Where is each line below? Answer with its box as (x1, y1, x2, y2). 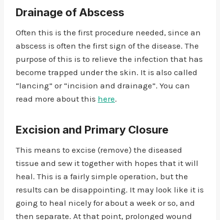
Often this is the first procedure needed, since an (16, 27, 201, 37)
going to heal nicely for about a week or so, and (16, 198, 195, 208)
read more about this (16, 94, 98, 104)
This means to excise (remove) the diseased (16, 145, 182, 155)
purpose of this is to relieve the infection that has (16, 54, 203, 64)
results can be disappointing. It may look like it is (16, 185, 204, 194)
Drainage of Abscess (16, 6, 124, 19)
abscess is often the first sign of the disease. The (16, 41, 199, 51)
